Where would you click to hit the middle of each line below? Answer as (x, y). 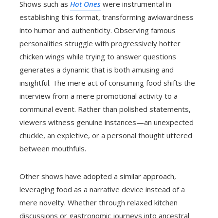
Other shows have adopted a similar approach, (98, 176)
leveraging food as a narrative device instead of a (102, 190)
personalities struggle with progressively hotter (100, 44)
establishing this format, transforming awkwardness (107, 17)
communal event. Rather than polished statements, (105, 109)
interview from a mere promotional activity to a (99, 96)
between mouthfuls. (53, 149)
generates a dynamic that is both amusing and (97, 70)
